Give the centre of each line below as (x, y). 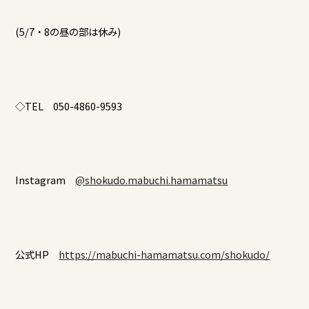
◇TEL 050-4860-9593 (69, 106)
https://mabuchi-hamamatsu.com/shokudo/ (165, 254)
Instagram (46, 180)
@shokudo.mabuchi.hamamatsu (152, 180)
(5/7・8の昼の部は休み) (68, 31)
